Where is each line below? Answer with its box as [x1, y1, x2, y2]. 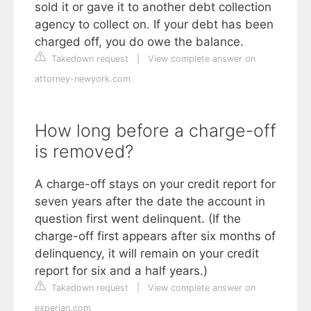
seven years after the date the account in [35, 194, 265, 209]
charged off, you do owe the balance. [35, 35, 244, 49]
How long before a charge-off [35, 120, 276, 142]
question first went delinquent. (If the [35, 212, 241, 226]
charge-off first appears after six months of [35, 229, 276, 244]
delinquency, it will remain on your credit [35, 246, 259, 261]
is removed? [35, 141, 133, 162]
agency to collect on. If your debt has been [35, 17, 274, 32]
